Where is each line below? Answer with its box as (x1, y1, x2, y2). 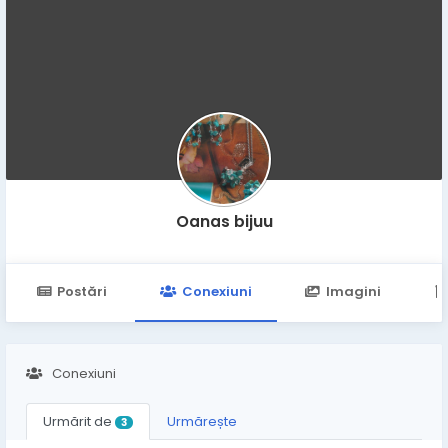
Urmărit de (43, 412, 115, 431)
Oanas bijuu (175, 211, 273, 232)
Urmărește (166, 412, 237, 431)
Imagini (325, 282, 381, 301)
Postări (57, 282, 108, 301)
